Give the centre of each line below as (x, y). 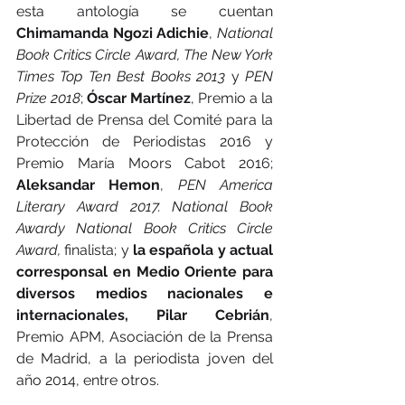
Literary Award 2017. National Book (145, 206)
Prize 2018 (48, 98)
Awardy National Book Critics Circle (145, 228)
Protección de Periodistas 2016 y (145, 141)
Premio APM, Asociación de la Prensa (145, 336)
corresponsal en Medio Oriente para (145, 271)
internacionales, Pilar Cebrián (143, 315)
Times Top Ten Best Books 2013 (124, 76)
